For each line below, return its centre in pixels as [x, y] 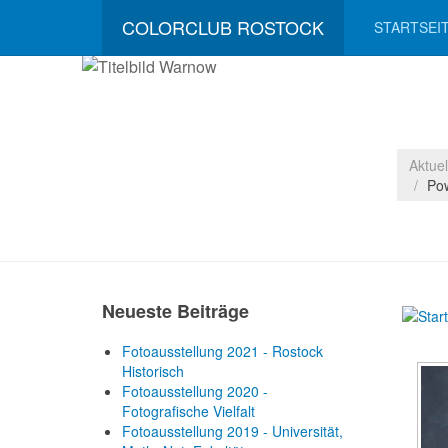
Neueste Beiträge [175, 311]
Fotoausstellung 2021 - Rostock [222, 351]
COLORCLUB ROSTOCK [223, 27]
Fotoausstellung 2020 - [195, 391]
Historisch [153, 371]
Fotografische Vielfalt [188, 411]
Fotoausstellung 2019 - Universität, [232, 431]
